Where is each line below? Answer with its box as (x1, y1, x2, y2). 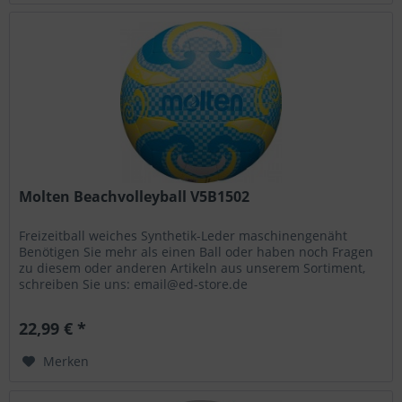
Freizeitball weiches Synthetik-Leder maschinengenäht (19, 227, 348, 245)
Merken (43, 353, 90, 371)
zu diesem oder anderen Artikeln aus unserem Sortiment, (19, 259, 366, 277)
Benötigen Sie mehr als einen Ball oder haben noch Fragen (19, 243, 374, 261)
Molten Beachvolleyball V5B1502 (19, 187, 250, 207)
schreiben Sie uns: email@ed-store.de (19, 275, 249, 293)
